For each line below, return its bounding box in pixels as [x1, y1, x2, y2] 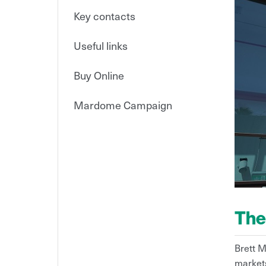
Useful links [74, 37, 128, 53]
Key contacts [74, 8, 135, 24]
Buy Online [74, 67, 124, 83]
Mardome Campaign [74, 97, 172, 113]
